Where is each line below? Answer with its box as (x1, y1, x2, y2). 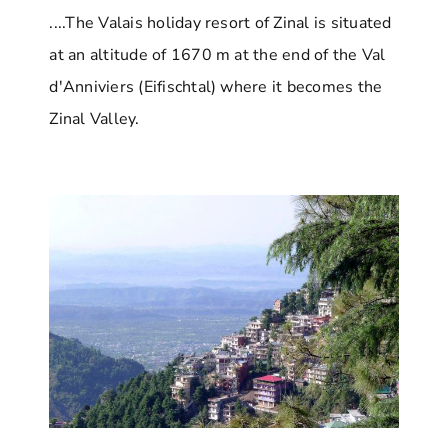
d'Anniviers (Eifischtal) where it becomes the (49, 75, 383, 98)
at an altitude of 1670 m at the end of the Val (49, 43, 386, 66)
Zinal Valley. (49, 107, 140, 130)
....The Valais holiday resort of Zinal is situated (49, 11, 392, 34)
